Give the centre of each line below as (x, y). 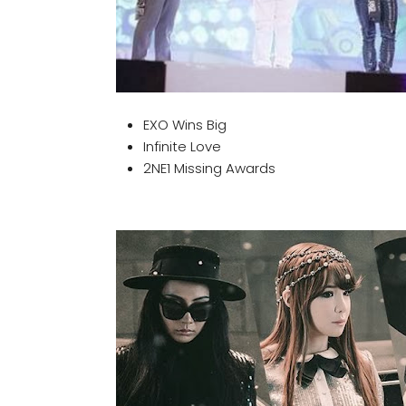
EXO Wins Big (185, 125)
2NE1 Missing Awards (209, 169)
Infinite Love (182, 147)
